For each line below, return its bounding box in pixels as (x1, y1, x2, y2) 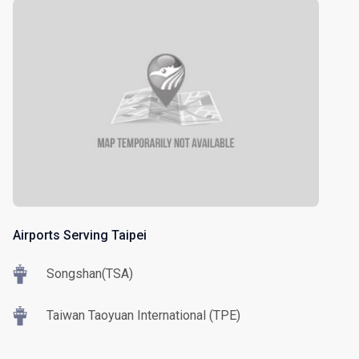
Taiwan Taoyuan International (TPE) (46, 307, 240, 323)
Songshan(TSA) (46, 265, 133, 281)
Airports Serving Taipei (13, 227, 147, 243)
